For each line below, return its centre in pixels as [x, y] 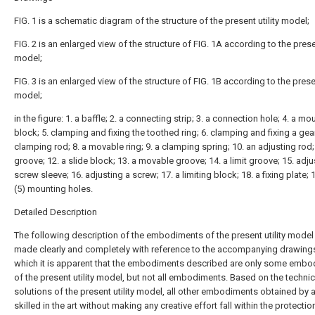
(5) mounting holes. [53, 189]
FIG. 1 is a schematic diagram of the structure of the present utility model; [162, 21]
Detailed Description [56, 212]
